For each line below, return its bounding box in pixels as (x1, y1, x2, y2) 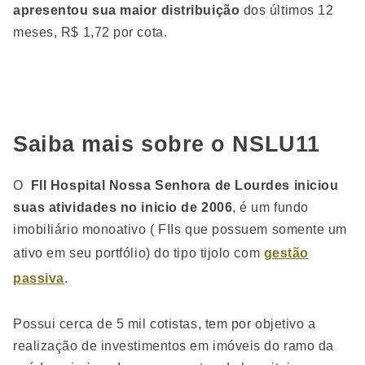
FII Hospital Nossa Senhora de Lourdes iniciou (27, 178, 339, 192)
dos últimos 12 (240, 3, 334, 17)
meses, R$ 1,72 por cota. (13, 25, 168, 39)
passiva (13, 271, 64, 285)
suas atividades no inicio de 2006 (13, 200, 233, 214)
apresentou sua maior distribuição (13, 3, 240, 17)
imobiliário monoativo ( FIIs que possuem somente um (13, 222, 348, 236)
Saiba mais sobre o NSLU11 (13, 132, 320, 156)
